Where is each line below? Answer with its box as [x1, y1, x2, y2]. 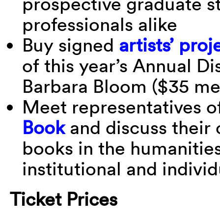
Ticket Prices [10, 188, 117, 210]
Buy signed [22, 33, 119, 56]
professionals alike [22, 13, 177, 35]
